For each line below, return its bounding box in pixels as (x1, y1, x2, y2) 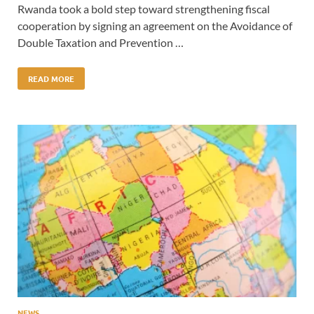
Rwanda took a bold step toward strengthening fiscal (18, 2, 270, 16)
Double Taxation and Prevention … (18, 36, 184, 50)
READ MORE (28, 73, 74, 85)
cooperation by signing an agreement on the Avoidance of (18, 19, 292, 33)
